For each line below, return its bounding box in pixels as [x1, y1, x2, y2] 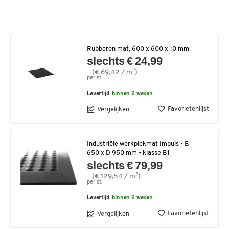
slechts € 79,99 [87, 159, 163, 172]
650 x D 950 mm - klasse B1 [87, 150, 170, 156]
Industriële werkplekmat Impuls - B [87, 141, 189, 147]
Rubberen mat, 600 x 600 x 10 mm [87, 45, 189, 52]
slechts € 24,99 [87, 55, 163, 67]
